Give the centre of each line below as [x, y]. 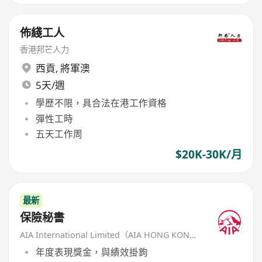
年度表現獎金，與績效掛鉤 [92, 252]
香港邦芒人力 [45, 50]
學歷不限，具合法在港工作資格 [101, 103]
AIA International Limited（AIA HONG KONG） [193, 235]
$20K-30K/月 [208, 154]
